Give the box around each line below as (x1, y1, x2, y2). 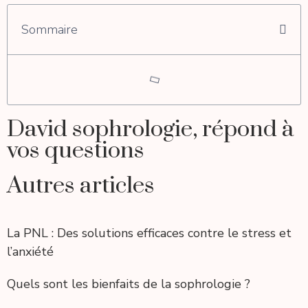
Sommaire (21, 21, 78, 38)
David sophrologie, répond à (7, 114, 294, 144)
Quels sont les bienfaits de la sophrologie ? (7, 275, 250, 292)
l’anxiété (7, 243, 54, 260)
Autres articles (7, 170, 155, 200)
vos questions (7, 135, 144, 165)
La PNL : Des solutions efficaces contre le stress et (7, 224, 291, 241)
